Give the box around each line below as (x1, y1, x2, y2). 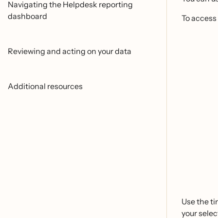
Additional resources (8, 81, 83, 91)
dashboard (8, 11, 47, 21)
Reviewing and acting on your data (8, 46, 131, 56)
